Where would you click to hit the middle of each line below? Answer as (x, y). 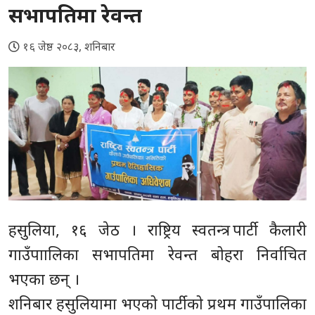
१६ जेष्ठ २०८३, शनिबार (69, 46)
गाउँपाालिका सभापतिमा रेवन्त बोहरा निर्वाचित (157, 254)
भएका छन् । (44, 279)
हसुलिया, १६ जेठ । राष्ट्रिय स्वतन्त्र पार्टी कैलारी (157, 230)
